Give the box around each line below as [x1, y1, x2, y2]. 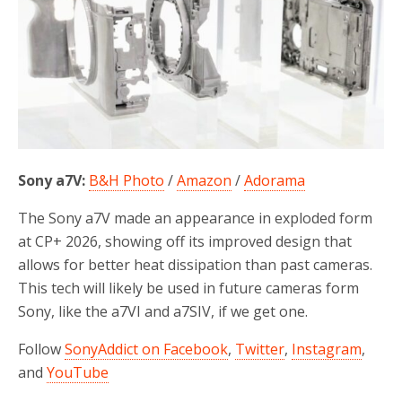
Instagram [292, 338, 362, 359]
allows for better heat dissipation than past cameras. [18, 254, 372, 275]
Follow [18, 338, 65, 359]
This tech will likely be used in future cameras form [18, 277, 359, 298]
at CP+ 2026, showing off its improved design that [18, 231, 352, 251]
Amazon [177, 170, 232, 190]
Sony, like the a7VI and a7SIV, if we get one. [18, 301, 308, 321]
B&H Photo [89, 170, 164, 190]
